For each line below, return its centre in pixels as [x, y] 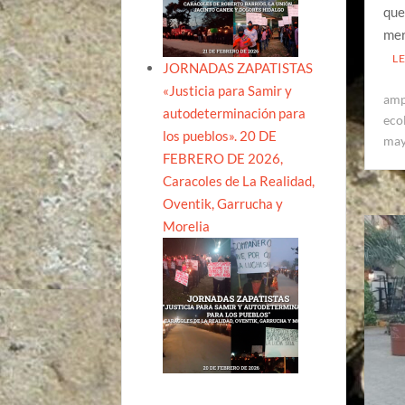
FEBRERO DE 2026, [223, 158]
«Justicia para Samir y [228, 90]
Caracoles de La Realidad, [239, 180]
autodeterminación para [235, 113]
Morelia [187, 226]
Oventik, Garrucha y [223, 203]
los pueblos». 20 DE [220, 135]
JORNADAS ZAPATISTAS [238, 67]
